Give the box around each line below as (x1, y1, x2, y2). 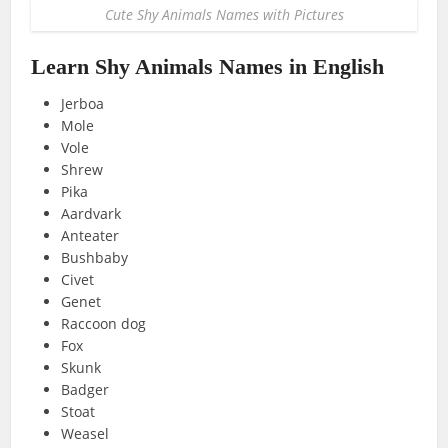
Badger (61, 380, 110, 400)
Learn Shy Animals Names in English (31, 54, 385, 80)
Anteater (61, 226, 120, 246)
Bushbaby (61, 248, 129, 268)
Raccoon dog (61, 314, 147, 334)
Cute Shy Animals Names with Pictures (104, 5, 344, 25)
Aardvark (61, 204, 122, 224)
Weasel (61, 424, 110, 444)
